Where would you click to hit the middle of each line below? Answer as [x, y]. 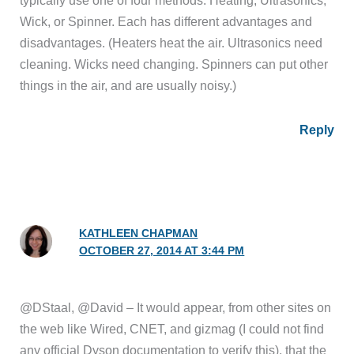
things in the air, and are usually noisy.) [128, 86]
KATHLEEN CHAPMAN [139, 233]
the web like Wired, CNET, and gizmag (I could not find [172, 328]
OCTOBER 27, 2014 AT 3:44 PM [162, 250]
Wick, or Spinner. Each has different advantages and [166, 22]
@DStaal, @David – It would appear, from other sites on [176, 307]
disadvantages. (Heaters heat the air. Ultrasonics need [171, 43]
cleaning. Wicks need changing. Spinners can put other [174, 64]
